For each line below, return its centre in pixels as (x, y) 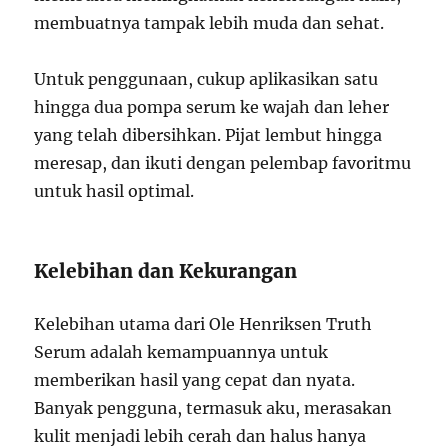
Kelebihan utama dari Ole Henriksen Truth (203, 323)
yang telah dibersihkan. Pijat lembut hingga (208, 134)
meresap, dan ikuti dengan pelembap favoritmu (223, 162)
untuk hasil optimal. (114, 190)
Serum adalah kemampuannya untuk (181, 351)
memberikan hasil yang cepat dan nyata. (195, 379)
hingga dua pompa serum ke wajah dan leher (212, 106)
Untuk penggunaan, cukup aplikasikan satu (206, 78)
